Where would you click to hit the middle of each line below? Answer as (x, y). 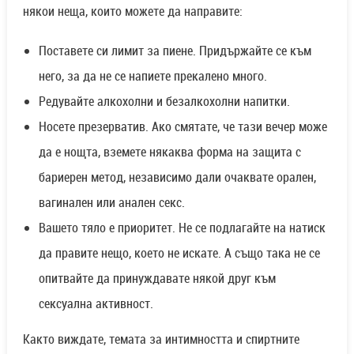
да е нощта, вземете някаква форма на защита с (169, 151)
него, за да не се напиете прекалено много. (153, 75)
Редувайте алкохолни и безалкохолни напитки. (164, 101)
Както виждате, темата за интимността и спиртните (161, 339)
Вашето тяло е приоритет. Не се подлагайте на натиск (182, 227)
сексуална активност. (96, 303)
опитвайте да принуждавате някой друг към (157, 278)
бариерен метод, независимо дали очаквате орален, (177, 177)
